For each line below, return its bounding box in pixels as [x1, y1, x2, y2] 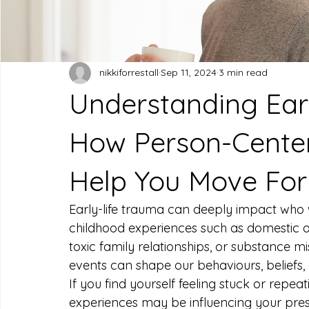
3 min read [219, 66, 268, 79]
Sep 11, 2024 [161, 66, 217, 79]
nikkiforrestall [99, 66, 159, 79]
